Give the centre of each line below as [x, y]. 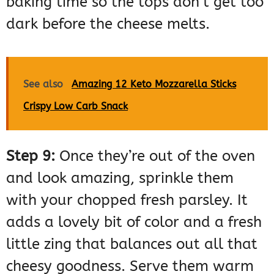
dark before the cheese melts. [108, 24]
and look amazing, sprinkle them [120, 178]
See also [43, 84]
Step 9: [31, 156]
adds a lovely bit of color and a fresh [134, 222]
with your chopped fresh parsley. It [127, 200]
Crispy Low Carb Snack [76, 106]
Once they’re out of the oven [155, 156]
